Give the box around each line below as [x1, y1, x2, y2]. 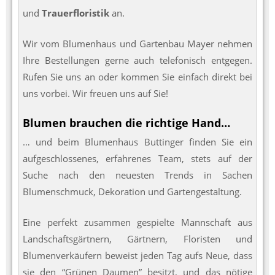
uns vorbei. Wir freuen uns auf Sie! [23, 87, 168, 99]
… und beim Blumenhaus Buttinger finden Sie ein [23, 136, 252, 149]
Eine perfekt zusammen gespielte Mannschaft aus [23, 215, 252, 228]
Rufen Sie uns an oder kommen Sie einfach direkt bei [23, 70, 252, 83]
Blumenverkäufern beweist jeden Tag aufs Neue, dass [23, 249, 252, 261]
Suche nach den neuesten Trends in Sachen [23, 169, 252, 182]
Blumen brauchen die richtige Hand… [23, 115, 230, 131]
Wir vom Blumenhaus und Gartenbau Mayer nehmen [23, 37, 252, 50]
